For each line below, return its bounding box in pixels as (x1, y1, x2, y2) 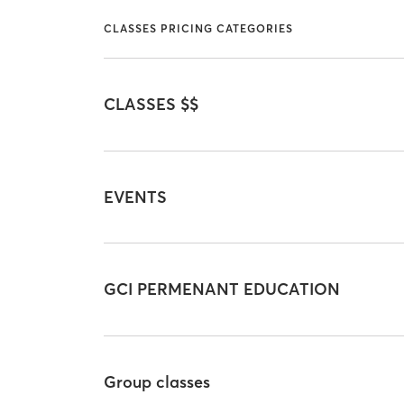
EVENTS (104, 186, 168, 207)
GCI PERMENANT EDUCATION (104, 279, 341, 300)
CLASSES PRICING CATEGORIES (104, 21, 294, 35)
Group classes (104, 371, 211, 392)
